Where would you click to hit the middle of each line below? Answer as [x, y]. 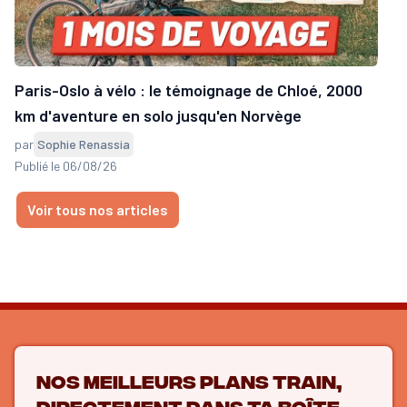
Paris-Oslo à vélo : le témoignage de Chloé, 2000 [189, 89]
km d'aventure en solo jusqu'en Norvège [158, 115]
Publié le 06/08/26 [66, 165]
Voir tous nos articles [98, 209]
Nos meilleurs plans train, [189, 380]
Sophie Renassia [84, 144]
